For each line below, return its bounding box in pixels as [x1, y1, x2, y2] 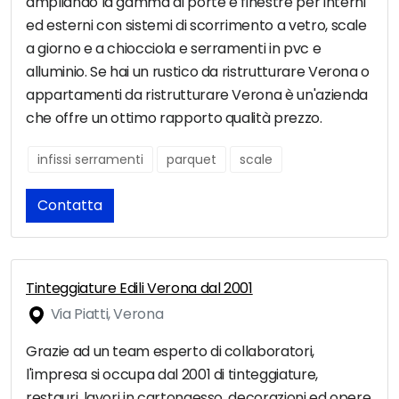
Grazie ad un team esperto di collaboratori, [26, 341, 314, 362]
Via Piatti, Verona [47, 304, 164, 325]
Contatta [37, 195, 102, 216]
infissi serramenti [37, 151, 143, 169]
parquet [167, 151, 216, 169]
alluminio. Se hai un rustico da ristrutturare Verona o [26, 61, 370, 83]
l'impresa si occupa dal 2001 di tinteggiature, [26, 364, 318, 386]
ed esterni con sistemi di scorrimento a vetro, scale [26, 15, 367, 37]
